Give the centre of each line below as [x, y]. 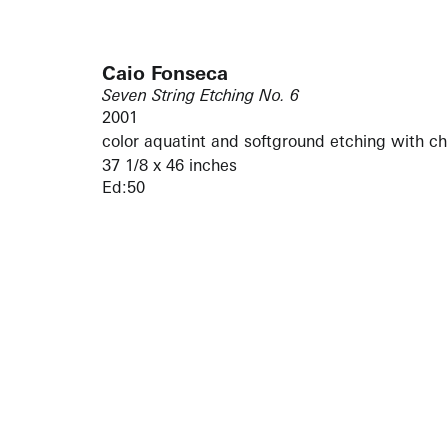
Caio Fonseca [165, 72]
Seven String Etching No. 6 [200, 94]
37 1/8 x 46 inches [169, 164]
